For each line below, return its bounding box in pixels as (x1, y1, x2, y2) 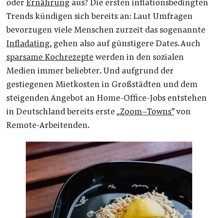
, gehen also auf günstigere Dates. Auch (49, 39, 200, 49)
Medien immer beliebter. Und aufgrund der (6, 67, 174, 76)
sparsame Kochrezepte (6, 53, 93, 62)
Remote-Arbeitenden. (6, 121, 90, 130)
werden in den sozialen (93, 53, 184, 62)
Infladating (6, 39, 50, 49)
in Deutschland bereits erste (6, 108, 116, 117)
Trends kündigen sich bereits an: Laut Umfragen (6, 12, 193, 21)
